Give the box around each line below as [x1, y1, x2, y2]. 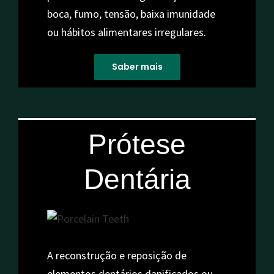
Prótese [88, 128, 186, 160]
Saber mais [111, 61, 163, 73]
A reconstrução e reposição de [46, 248, 187, 263]
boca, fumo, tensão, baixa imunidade [46, 7, 215, 21]
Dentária [83, 163, 191, 195]
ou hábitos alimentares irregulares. [46, 25, 206, 40]
